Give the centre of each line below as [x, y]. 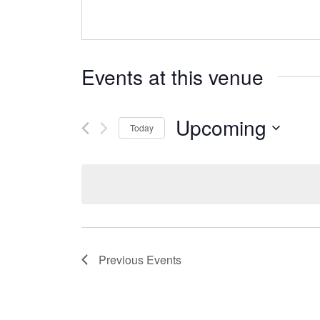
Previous [122, 260]
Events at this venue [172, 76]
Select [191, 150]
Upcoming [221, 127]
